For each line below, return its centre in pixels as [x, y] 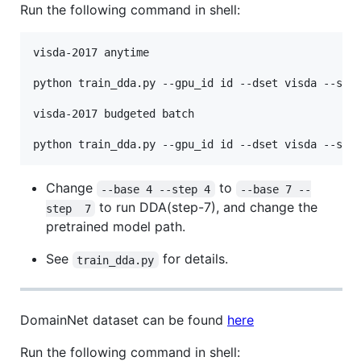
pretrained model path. [116, 227]
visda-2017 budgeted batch [114, 114]
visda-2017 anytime [91, 53]
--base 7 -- [276, 189]
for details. [193, 259]
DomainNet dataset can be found [124, 320]
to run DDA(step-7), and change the [209, 207]
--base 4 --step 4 [156, 189]
